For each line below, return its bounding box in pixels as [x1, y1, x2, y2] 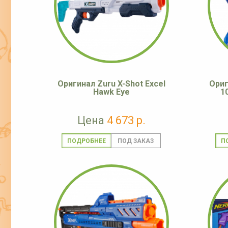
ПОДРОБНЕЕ [67, 137, 106, 145]
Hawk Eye [93, 87, 130, 97]
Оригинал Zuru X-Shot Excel [58, 79, 165, 89]
